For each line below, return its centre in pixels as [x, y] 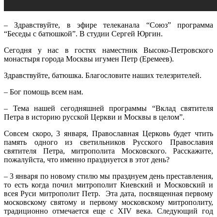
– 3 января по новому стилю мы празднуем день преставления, [108, 176]
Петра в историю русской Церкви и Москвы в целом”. [94, 117]
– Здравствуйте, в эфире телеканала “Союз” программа [108, 25]
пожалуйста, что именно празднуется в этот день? [87, 159]
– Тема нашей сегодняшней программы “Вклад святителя [108, 108]
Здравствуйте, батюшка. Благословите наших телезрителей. [103, 75]
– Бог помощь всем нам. [44, 92]
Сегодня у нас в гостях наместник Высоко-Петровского [108, 50]
